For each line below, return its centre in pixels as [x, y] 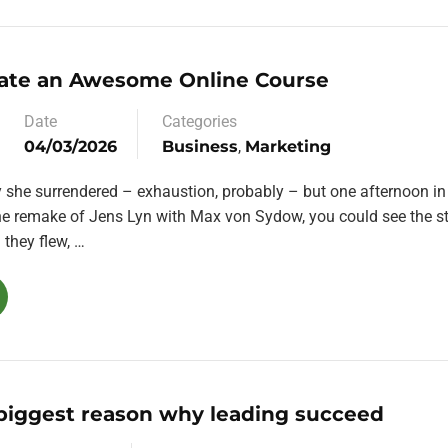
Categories [199, 121]
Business [200, 146]
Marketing [288, 146]
